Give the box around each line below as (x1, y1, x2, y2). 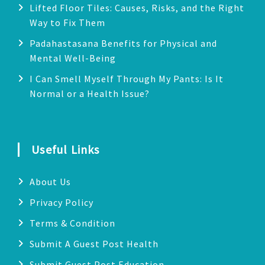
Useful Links (40, 141, 100, 157)
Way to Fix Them (30, 16, 106, 28)
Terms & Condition (30, 216, 116, 229)
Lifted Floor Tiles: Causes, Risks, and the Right (30, 1, 245, 14)
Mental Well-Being (30, 51, 117, 64)
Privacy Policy (30, 196, 94, 208)
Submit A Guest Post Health (30, 237, 159, 250)
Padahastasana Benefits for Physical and (30, 37, 218, 49)
